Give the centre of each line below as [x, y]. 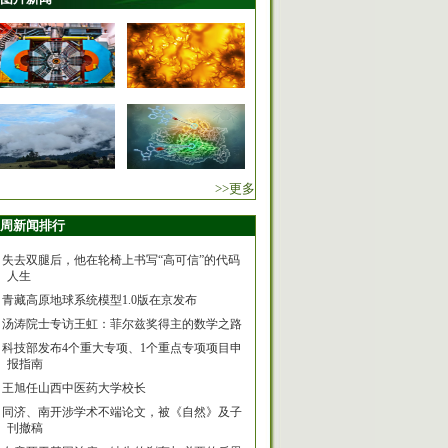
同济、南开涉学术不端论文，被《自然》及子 [122, 412]
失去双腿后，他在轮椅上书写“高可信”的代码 [121, 260]
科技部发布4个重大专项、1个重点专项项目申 [122, 348]
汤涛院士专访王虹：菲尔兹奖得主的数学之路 [122, 324]
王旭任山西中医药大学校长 [74, 388]
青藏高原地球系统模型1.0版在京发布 [99, 300]
